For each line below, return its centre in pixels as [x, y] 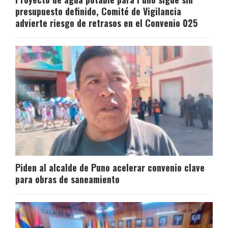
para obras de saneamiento [67, 179]
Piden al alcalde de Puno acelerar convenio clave [110, 168]
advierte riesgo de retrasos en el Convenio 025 [106, 23]
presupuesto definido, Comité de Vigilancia [98, 11]
